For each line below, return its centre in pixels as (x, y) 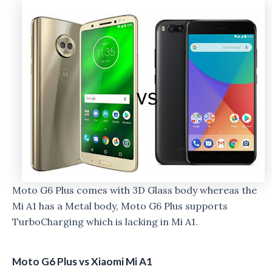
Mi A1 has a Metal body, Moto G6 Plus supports (120, 206)
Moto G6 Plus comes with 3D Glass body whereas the (134, 190)
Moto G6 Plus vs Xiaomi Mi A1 (82, 262)
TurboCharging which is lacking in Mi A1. (105, 222)
